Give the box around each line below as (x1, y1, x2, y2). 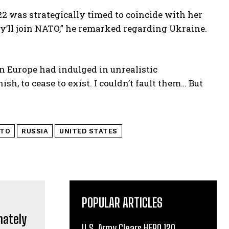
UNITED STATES (59, 127, 118, 135)
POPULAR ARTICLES (82, 195, 163, 210)
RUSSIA (21, 127, 48, 135)
